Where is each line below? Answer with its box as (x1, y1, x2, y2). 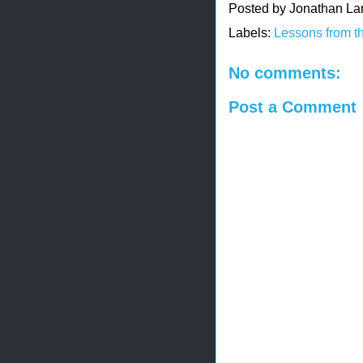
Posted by (228, 2, 289, 16)
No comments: (228, 63, 341, 82)
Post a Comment (228, 98, 357, 117)
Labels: (228, 25, 274, 40)
